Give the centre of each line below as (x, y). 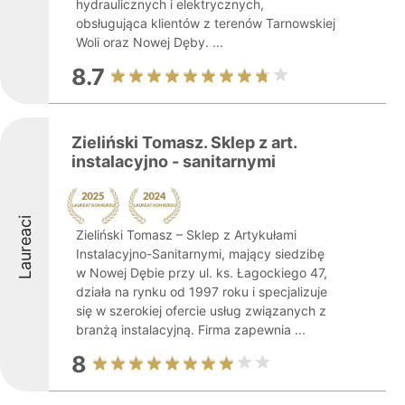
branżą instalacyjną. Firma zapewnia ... (191, 330)
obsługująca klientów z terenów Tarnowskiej (206, 23)
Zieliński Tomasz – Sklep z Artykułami (186, 235)
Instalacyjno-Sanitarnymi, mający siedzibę (200, 254)
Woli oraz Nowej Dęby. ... (150, 42)
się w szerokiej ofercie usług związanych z (201, 311)
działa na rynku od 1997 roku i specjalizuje (202, 292)
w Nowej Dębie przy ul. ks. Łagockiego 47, (202, 273)
